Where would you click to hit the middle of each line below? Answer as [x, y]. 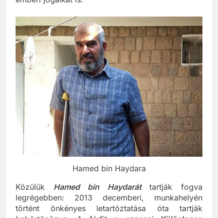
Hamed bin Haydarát [97, 187]
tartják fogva [176, 187]
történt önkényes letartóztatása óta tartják [109, 209]
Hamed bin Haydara [109, 169]
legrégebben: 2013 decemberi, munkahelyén [109, 198]
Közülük [35, 187]
